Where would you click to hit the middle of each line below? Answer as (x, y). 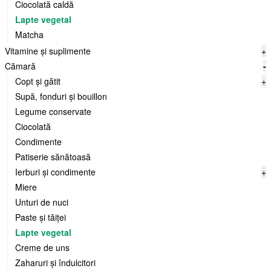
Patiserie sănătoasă (53, 157)
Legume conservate (53, 111)
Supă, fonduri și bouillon (61, 96)
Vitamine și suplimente (48, 51)
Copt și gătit (38, 81)
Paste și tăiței (41, 217)
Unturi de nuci (42, 202)
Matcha (29, 34)
